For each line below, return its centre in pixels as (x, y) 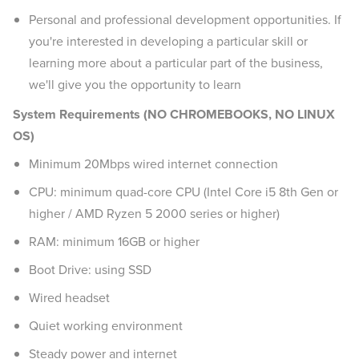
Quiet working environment (106, 326)
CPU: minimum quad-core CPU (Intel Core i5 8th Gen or (184, 192)
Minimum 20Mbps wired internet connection (153, 164)
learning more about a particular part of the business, (176, 63)
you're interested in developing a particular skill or (168, 41)
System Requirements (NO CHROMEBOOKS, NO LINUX (174, 114)
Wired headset (69, 298)
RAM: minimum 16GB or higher (114, 242)
